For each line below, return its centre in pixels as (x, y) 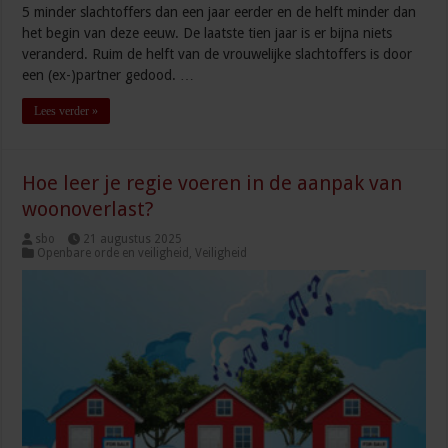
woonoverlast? (88, 208)
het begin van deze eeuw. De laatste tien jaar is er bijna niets (207, 32)
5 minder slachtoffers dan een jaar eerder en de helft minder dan (219, 11)
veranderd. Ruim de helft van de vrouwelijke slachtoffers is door (217, 53)
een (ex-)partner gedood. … (108, 74)
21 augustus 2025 (133, 238)
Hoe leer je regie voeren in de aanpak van (212, 182)
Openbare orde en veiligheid (113, 252)
